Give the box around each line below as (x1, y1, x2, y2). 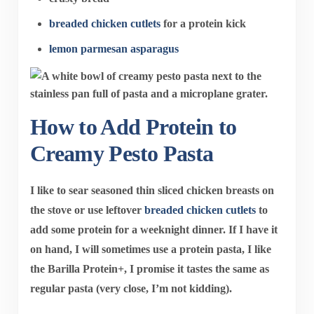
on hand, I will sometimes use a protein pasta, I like (29, 243, 271, 256)
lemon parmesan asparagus (49, 43, 179, 55)
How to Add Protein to (29, 114, 237, 140)
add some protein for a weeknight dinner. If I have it (29, 224, 278, 236)
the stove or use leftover (29, 204, 144, 217)
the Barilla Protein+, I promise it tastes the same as (29, 263, 269, 275)
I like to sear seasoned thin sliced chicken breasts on (29, 184, 274, 197)
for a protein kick (161, 18, 247, 30)
